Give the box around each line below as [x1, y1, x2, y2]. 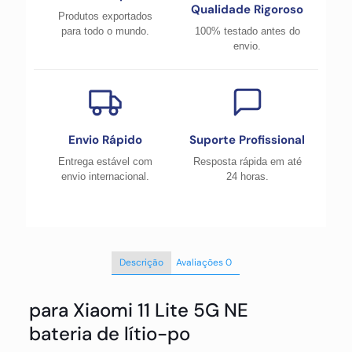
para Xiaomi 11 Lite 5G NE [28, 298, 248, 322]
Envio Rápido [68, 132, 142, 148]
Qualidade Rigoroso [191, 2, 303, 17]
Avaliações [176, 256, 225, 269]
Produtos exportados [57, 10, 152, 22]
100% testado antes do [194, 25, 300, 37]
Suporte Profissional [189, 132, 305, 148]
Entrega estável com [57, 156, 152, 167]
